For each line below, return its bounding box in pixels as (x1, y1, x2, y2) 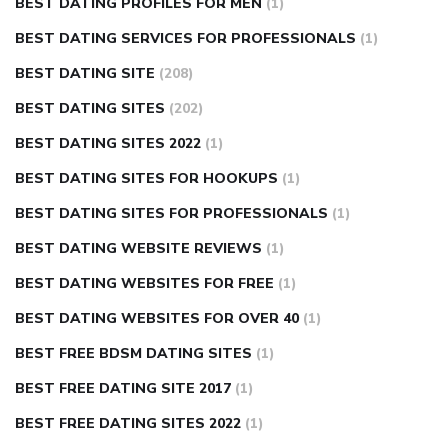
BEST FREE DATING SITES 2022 (15, 414, 241, 434)
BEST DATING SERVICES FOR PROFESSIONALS (15, 29, 356, 49)
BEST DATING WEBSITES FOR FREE (15, 274, 274, 294)
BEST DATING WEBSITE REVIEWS (15, 239, 262, 259)
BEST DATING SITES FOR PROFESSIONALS (15, 204, 328, 224)
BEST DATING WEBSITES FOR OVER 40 (15, 309, 299, 329)
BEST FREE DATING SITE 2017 (15, 379, 231, 399)
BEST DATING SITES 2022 (15, 134, 201, 154)
